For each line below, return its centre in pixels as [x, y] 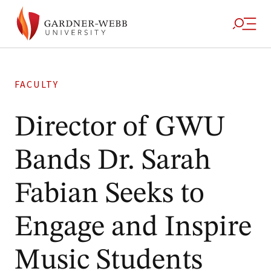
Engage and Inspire [133, 227]
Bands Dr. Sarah [113, 161]
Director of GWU [120, 128]
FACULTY [37, 85]
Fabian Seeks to [109, 194]
